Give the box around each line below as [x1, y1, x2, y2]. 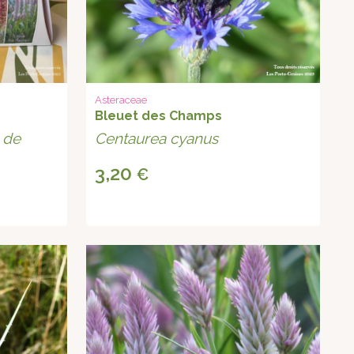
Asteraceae [95, 94, 148, 107]
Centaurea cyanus [95, 130, 219, 148]
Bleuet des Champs [95, 108, 223, 124]
